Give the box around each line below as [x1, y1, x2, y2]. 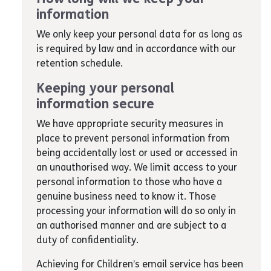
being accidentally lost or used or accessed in [36, 147, 238, 158]
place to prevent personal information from [36, 132, 230, 144]
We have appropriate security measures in [36, 118, 223, 129]
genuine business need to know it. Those [36, 191, 216, 202]
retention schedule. [36, 57, 123, 69]
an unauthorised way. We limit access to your [36, 162, 237, 173]
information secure [36, 96, 154, 112]
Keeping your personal [36, 80, 174, 96]
